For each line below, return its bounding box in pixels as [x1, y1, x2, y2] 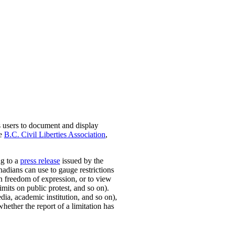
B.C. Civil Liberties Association [4, 130, 105, 139]
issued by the [60, 156, 103, 165]
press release [20, 156, 60, 165]
